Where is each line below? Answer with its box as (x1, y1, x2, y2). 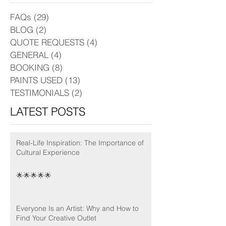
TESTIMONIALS (10, 87, 69, 98)
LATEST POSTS (10, 104, 85, 119)
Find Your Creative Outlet (16, 213, 96, 222)
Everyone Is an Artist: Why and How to (16, 203, 139, 213)
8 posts (63, 62, 91, 73)
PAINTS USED (10, 74, 63, 85)
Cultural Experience (16, 147, 80, 157)
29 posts (49, 11, 82, 22)
